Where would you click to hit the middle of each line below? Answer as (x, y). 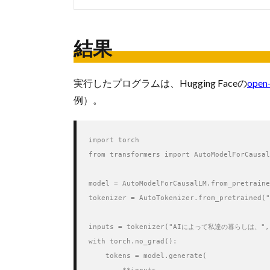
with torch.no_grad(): (133, 241)
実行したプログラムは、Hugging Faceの (160, 83)
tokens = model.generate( (148, 256)
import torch (114, 140)
